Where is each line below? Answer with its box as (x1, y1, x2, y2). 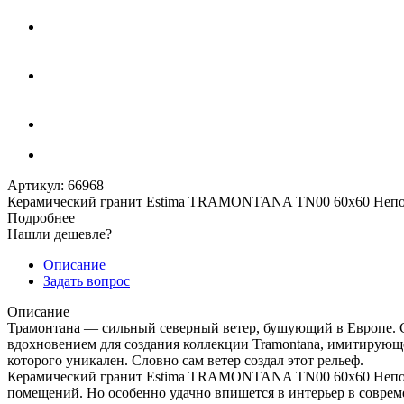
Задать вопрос (43, 272, 130, 289)
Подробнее (7, 209, 75, 225)
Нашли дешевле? (7, 225, 112, 242)
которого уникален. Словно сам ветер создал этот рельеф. (7, 352, 363, 368)
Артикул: (7, 177, 64, 193)
